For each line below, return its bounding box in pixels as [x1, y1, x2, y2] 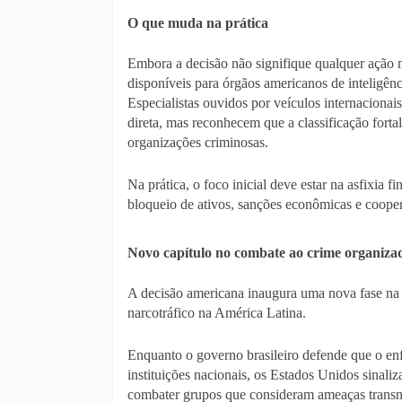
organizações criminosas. [127, 135, 268, 150]
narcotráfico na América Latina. [127, 305, 306, 320]
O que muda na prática [127, 15, 268, 31]
